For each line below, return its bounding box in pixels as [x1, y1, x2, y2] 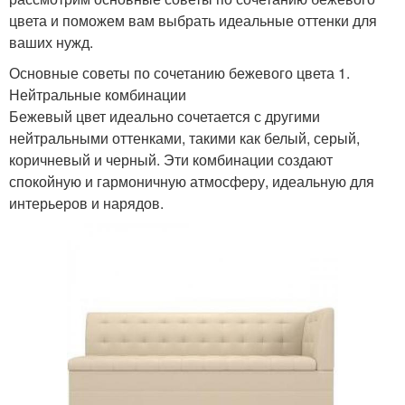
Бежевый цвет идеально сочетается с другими [9, 105, 320, 127]
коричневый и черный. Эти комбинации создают [9, 148, 333, 170]
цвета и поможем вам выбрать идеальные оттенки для [9, 9, 377, 31]
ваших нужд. [9, 31, 93, 52]
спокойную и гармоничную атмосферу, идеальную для [9, 170, 374, 192]
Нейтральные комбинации [9, 83, 186, 105]
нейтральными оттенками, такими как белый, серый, [9, 127, 360, 148]
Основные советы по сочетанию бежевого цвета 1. [9, 61, 350, 83]
